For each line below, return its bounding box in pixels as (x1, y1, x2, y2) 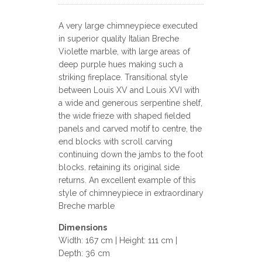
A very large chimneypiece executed (58, 21, 198, 30)
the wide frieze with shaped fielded (58, 111, 191, 120)
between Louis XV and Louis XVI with (58, 85, 199, 95)
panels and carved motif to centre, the (58, 124, 202, 133)
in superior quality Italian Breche (58, 34, 179, 43)
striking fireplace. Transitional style (58, 73, 188, 82)
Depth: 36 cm (58, 249, 110, 258)
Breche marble (58, 201, 115, 211)
